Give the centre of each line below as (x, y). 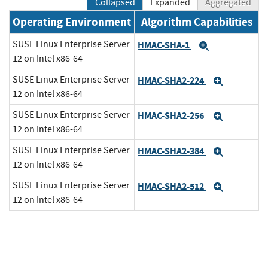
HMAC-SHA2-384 (172, 151)
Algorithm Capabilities (197, 22)
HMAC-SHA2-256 (172, 115)
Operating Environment (72, 22)
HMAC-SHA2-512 (172, 186)
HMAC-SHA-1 (165, 45)
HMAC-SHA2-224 (172, 80)
